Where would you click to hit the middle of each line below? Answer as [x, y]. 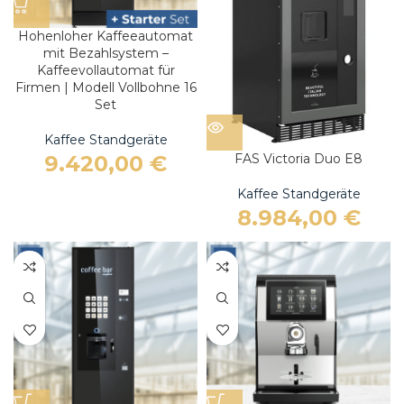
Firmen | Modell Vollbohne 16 [106, 87]
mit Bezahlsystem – [106, 53]
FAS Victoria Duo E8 [298, 159]
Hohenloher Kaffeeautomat [106, 36]
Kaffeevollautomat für [106, 70]
